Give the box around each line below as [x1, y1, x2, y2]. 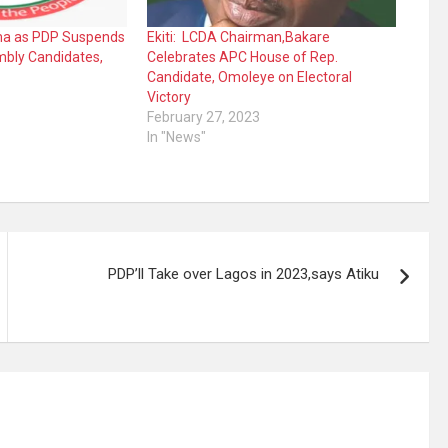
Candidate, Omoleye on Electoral [147, 69, 353, 86]
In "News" [147, 129, 207, 146]
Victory [147, 89, 192, 106]
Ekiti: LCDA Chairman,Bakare [147, 29, 331, 46]
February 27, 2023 [147, 109, 261, 126]
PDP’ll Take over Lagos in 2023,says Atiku [108, 265, 380, 284]
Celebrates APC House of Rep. [147, 49, 339, 66]
